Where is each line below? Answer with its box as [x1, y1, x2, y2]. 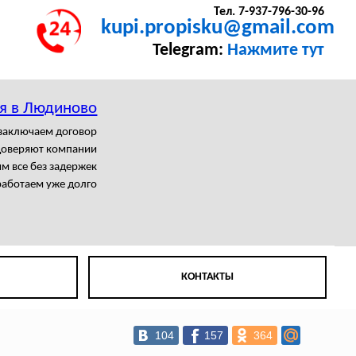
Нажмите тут [226, 42, 324, 60]
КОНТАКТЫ [180, 271, 234, 284]
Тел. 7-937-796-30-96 [213, 6, 324, 19]
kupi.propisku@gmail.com [101, 17, 335, 40]
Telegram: [152, 42, 227, 60]
